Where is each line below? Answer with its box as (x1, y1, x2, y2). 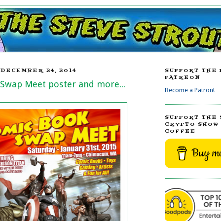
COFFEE (165, 127, 196, 135)
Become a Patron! (165, 86, 215, 94)
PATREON (165, 74, 201, 82)
